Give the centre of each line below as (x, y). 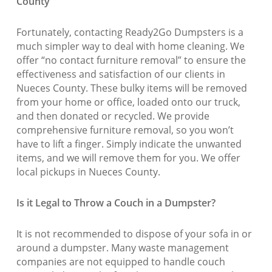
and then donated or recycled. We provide (113, 116)
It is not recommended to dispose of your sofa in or (134, 234)
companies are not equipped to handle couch (121, 262)
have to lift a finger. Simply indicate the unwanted (129, 144)
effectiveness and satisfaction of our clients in (121, 74)
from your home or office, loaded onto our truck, (128, 102)
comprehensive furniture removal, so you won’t (125, 130)
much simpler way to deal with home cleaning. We (130, 46)
